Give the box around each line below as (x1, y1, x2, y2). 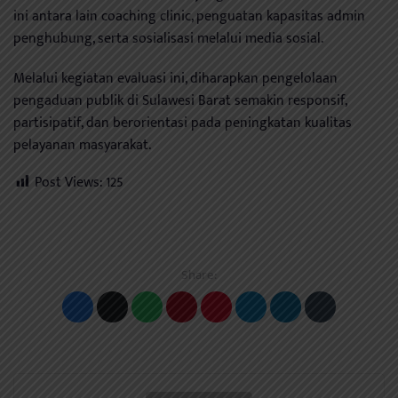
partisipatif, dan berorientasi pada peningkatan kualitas (13, 111, 352, 136)
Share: (181, 264, 217, 287)
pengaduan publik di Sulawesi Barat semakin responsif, (13, 89, 346, 114)
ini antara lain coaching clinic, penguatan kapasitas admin (13, 4, 365, 29)
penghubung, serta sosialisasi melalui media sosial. (13, 27, 323, 52)
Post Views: (35, 171, 102, 195)
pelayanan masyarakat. (13, 133, 151, 158)
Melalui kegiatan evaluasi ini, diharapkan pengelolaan (13, 67, 338, 92)
